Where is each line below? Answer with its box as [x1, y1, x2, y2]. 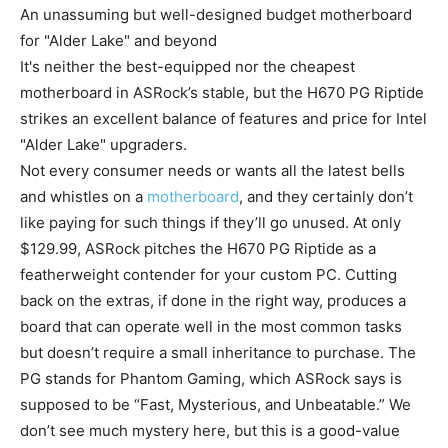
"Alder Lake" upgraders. [20, 134, 187, 154]
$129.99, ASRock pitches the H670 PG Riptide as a [20, 238, 376, 258]
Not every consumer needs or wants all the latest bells [20, 160, 405, 180]
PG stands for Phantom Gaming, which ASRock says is [20, 368, 402, 388]
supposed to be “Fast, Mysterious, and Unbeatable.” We [20, 394, 411, 414]
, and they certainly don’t [239, 186, 413, 206]
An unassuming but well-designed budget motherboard [20, 4, 412, 24]
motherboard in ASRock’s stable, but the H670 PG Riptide [20, 82, 424, 102]
